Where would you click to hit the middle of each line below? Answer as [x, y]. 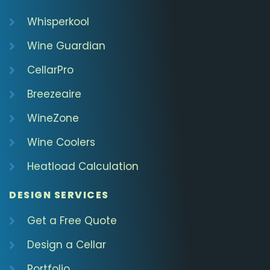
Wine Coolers [61, 143]
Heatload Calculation [83, 167]
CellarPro [50, 70]
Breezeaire [54, 94]
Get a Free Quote [72, 221]
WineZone [53, 118]
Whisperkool [58, 22]
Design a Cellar [67, 245]
